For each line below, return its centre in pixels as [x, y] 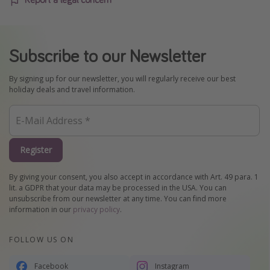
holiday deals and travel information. [72, 90]
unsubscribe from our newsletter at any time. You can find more [118, 198]
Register [36, 150]
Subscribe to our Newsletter [107, 56]
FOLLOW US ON [41, 239]
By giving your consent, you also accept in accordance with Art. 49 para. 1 [134, 177]
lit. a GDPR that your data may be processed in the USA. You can [118, 187]
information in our [41, 209]
